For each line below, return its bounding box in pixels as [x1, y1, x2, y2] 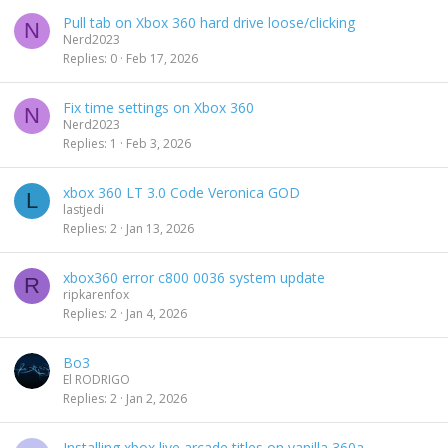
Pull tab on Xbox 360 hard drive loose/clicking [63, 13, 355, 32]
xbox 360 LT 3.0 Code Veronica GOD [63, 183, 300, 202]
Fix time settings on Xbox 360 [63, 98, 254, 117]
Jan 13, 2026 [126, 219, 194, 237]
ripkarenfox [63, 286, 129, 303]
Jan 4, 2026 [126, 304, 187, 322]
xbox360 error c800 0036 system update [63, 268, 325, 287]
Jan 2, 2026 [126, 389, 187, 407]
